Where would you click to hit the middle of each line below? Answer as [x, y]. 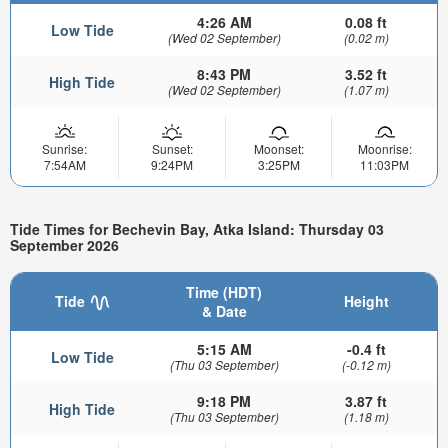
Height [366, 300]
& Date [224, 310]
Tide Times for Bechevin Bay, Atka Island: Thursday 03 [197, 229]
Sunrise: [64, 148]
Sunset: [172, 148]
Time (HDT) [224, 291]
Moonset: [278, 148]
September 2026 [64, 245]
